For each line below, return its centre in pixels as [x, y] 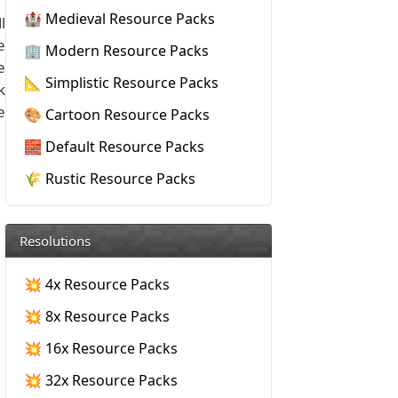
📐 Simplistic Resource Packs [121, 83]
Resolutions [55, 241]
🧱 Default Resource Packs [114, 147]
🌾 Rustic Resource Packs [110, 179]
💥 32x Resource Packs [101, 380]
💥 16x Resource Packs [101, 348]
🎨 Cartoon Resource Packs [117, 115]
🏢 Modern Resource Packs [116, 51]
